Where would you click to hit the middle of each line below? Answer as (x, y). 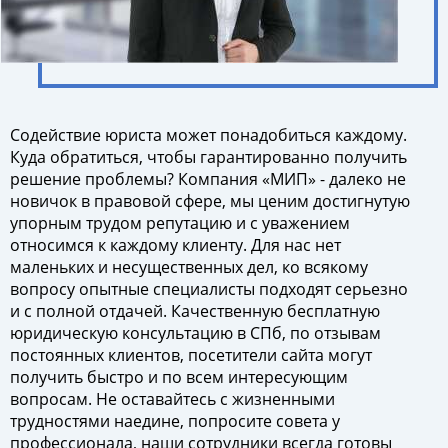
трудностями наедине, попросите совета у (175, 421)
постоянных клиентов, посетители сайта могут (191, 355)
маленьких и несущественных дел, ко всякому (189, 267)
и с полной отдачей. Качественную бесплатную (195, 311)
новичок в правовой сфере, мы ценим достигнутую (210, 201)
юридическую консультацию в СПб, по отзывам (195, 333)
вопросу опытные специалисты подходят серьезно (209, 289)
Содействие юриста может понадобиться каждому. (208, 135)
